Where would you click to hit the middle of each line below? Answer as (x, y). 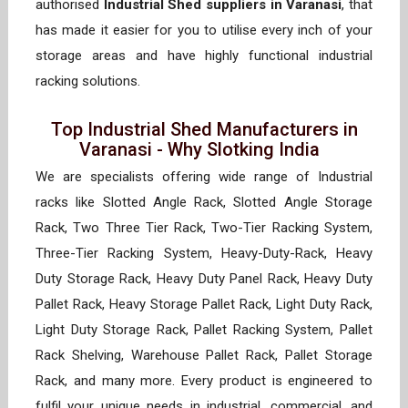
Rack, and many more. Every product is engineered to (204, 381)
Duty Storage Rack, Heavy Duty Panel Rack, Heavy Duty (204, 279)
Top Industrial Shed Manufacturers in (204, 130)
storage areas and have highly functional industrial (204, 56)
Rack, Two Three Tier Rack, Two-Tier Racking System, (204, 228)
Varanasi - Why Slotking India (204, 150)
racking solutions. (92, 82)
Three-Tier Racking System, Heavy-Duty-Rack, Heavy (204, 254)
